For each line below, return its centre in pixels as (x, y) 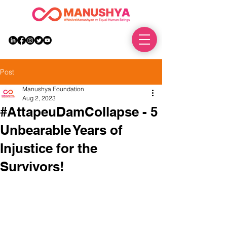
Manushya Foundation (53, 89)
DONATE (110, 40)
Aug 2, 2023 (39, 98)
